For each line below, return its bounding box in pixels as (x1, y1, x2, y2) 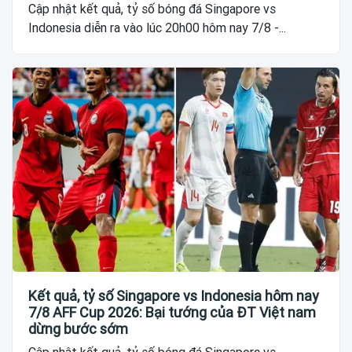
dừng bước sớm (28, 320, 128, 337)
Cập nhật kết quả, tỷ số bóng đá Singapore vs (28, 2, 276, 17)
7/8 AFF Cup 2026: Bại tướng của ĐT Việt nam (28, 303, 316, 321)
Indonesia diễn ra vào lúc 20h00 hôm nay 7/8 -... (28, 20, 286, 36)
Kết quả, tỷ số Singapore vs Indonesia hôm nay (28, 287, 319, 304)
